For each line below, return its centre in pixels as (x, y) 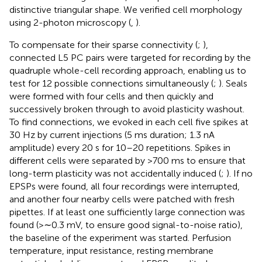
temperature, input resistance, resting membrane (111, 251)
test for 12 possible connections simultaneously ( (111, 84)
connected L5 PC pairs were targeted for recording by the (130, 58)
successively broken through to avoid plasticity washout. (127, 109)
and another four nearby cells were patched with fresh (122, 199)
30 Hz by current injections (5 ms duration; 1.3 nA (112, 135)
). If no (239, 174)
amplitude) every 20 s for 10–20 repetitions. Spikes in (120, 148)
